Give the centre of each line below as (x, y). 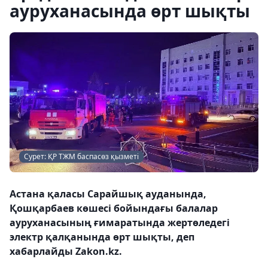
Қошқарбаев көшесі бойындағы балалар (114, 208)
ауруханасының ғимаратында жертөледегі (120, 223)
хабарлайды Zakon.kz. (66, 251)
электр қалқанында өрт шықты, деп (102, 237)
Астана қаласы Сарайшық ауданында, (108, 194)
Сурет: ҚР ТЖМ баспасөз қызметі (81, 156)
